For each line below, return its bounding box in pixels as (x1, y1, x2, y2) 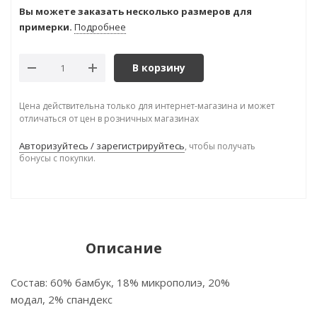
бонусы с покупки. (19, 152, 96, 164)
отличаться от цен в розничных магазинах (19, 113, 199, 125)
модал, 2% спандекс (11, 292, 113, 306)
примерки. (19, 21, 72, 33)
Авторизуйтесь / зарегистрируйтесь (19, 139, 185, 152)
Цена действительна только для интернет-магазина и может (19, 100, 275, 112)
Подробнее (74, 21, 126, 33)
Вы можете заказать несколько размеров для (19, 5, 252, 18)
